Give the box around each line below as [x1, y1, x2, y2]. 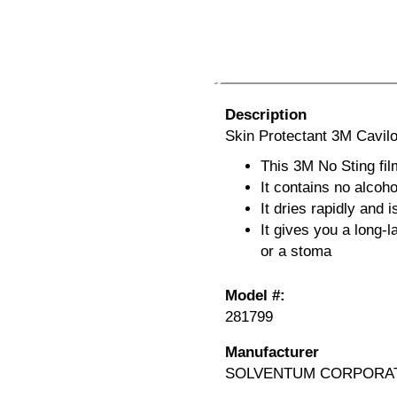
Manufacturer [224, 344, 319, 361]
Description [224, 106, 307, 123]
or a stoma [260, 243, 331, 260]
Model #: [224, 287, 285, 304]
